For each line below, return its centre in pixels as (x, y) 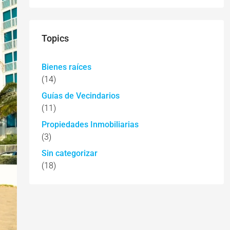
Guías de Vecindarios (80, 96)
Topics (55, 38)
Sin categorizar (69, 153)
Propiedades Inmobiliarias (90, 124)
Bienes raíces (66, 67)
